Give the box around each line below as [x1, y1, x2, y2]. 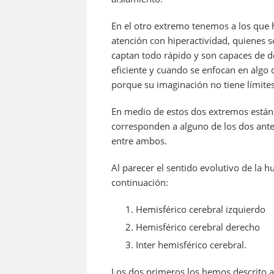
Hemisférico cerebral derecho [136, 221, 260, 234]
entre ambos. [111, 135, 167, 147]
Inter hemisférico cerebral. [136, 239, 246, 251]
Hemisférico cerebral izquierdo [136, 203, 265, 216]
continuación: [111, 176, 168, 189]
